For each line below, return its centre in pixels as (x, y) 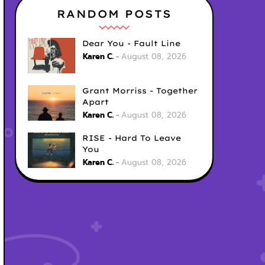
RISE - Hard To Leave (132, 138)
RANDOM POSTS (114, 14)
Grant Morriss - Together (140, 91)
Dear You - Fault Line (131, 43)
